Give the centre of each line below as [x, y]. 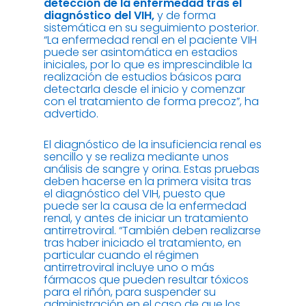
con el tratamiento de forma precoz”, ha [151, 102]
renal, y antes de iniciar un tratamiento [146, 219]
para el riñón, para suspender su [130, 292]
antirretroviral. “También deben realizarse [152, 231]
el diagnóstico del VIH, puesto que [135, 194]
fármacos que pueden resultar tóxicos [146, 280]
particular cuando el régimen [121, 255]
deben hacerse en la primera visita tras [148, 182]
